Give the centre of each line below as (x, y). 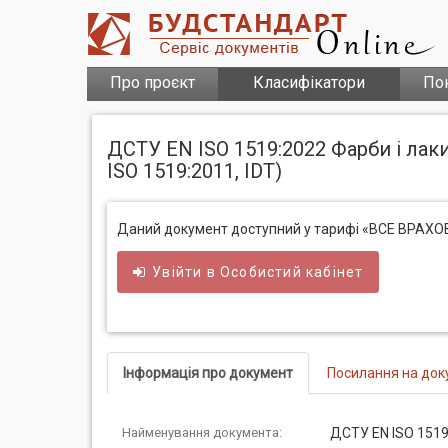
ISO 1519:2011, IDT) (194, 171)
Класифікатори (309, 82)
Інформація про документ (208, 373)
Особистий (261, 272)
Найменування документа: (202, 432)
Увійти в (186, 272)
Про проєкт (152, 82)
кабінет (332, 272)
